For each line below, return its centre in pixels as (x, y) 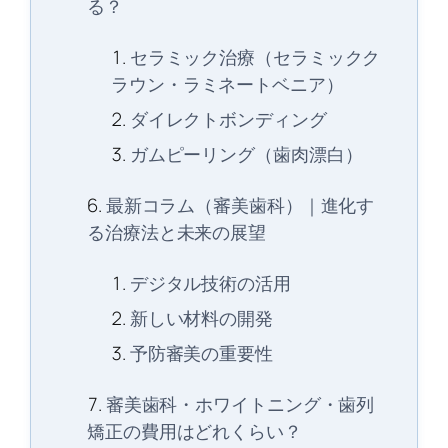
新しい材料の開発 (201, 318)
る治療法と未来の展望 (176, 232)
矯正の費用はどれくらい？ (194, 431)
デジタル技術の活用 (210, 283)
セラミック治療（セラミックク (255, 57)
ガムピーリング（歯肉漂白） (246, 154)
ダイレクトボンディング (228, 119)
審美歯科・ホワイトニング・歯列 (240, 404)
